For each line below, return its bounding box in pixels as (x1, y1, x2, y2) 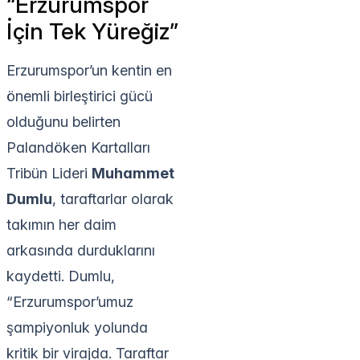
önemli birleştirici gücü (6, 87, 153, 104)
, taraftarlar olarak (52, 190, 174, 207)
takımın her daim (6, 215, 117, 233)
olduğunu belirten (6, 112, 121, 130)
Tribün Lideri (6, 164, 92, 182)
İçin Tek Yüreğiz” (6, 17, 178, 45)
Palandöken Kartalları (6, 138, 150, 156)
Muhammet (92, 164, 174, 182)
